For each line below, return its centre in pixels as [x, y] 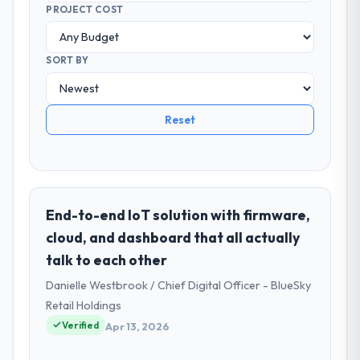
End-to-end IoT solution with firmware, [178, 215]
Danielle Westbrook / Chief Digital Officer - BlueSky [179, 285]
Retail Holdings [84, 305]
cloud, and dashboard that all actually [173, 237]
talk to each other [107, 260]
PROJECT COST [85, 9]
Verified [81, 325]
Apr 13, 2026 [138, 327]
